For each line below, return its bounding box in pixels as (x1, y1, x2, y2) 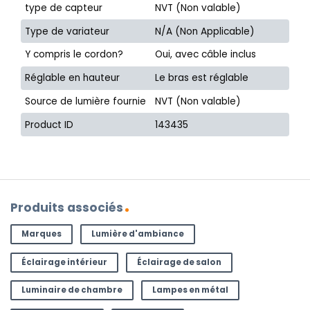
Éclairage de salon (136, 256, 221, 268)
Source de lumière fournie (25, 95, 147, 109)
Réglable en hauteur (25, 71, 120, 85)
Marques (21, 228, 62, 239)
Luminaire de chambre (21, 284, 122, 296)
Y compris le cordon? (25, 48, 124, 62)
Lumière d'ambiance (91, 228, 184, 239)
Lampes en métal (152, 284, 228, 296)
